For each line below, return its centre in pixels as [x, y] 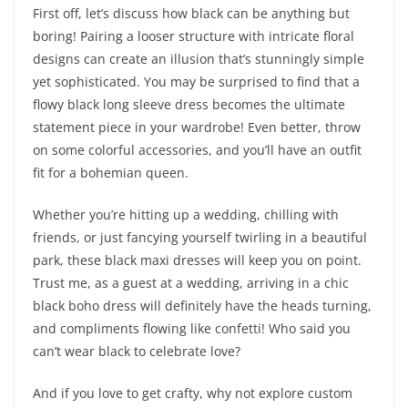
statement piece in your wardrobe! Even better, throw [197, 127]
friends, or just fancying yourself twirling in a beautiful [200, 238]
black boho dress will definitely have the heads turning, [202, 306]
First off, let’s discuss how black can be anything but [191, 14]
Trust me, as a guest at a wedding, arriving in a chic [191, 283]
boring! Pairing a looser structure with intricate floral [194, 36]
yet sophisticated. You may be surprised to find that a [196, 82]
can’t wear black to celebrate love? [137, 352]
